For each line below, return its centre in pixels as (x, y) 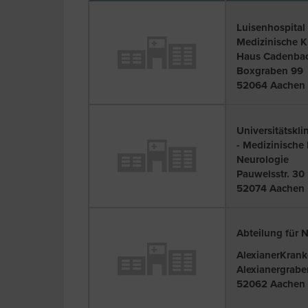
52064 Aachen (271, 85)
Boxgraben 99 (270, 70)
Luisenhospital (271, 27)
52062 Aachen (271, 284)
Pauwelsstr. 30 (271, 174)
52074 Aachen (271, 188)
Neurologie (263, 159)
